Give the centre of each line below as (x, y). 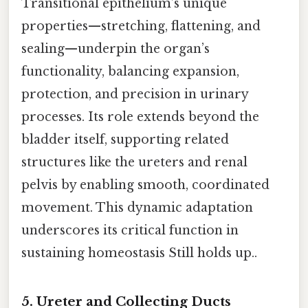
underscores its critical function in (130, 231)
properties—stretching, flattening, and (141, 26)
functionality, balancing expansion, (130, 72)
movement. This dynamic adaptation (137, 208)
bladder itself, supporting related (125, 140)
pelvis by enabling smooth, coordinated (145, 185)
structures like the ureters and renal (134, 163)
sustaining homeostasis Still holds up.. (139, 253)
